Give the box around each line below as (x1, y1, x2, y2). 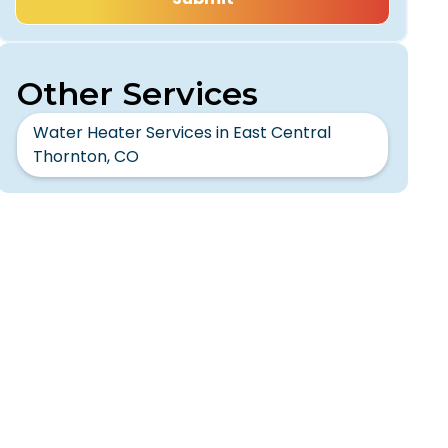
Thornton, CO (33, 145, 140, 168)
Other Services (17, 74, 259, 113)
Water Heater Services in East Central (33, 121, 332, 144)
